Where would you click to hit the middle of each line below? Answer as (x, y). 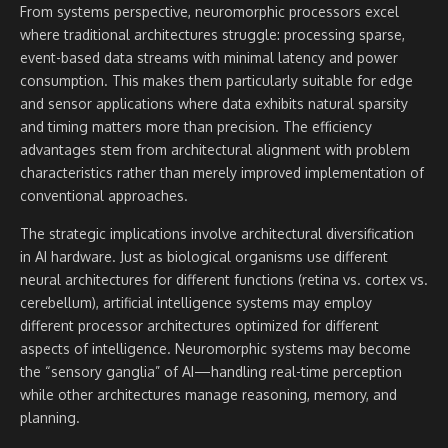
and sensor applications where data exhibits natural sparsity (214, 104)
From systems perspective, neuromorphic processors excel (209, 12)
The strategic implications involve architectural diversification (217, 234)
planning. (50, 418)
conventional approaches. (104, 196)
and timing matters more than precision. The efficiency (196, 127)
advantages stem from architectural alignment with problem (215, 150)
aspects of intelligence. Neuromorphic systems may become (215, 349)
